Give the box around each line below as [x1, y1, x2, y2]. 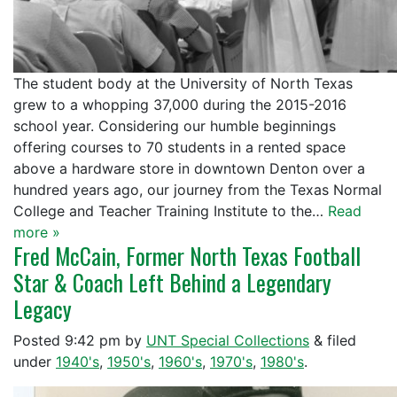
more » [13, 223, 60, 241]
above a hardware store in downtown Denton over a [13, 160, 365, 177]
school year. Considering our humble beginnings [13, 117, 336, 135]
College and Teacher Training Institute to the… [13, 202, 328, 220]
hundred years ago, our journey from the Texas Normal [13, 181, 382, 198]
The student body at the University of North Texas [13, 74, 353, 92]
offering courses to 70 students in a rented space [13, 138, 346, 156]
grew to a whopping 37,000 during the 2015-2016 [13, 96, 346, 113]
